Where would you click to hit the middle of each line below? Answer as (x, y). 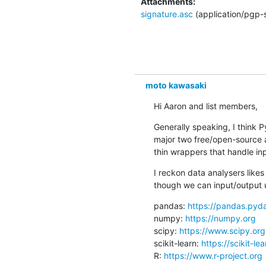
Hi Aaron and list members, (205, 106)
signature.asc (167, 14)
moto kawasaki (176, 85)
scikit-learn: (177, 243)
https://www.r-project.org (213, 255)
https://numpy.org (220, 218)
